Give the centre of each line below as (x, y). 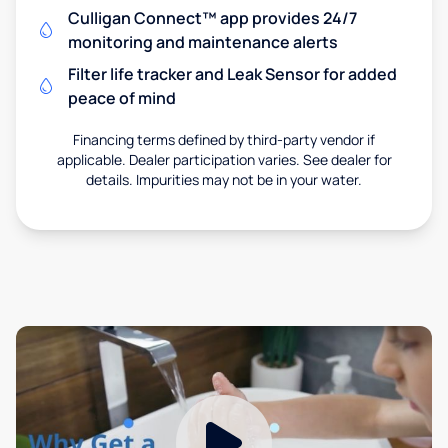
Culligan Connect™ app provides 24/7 (212, 17)
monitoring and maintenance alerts (203, 41)
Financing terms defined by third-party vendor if (224, 139)
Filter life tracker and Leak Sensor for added (232, 73)
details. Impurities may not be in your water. (224, 179)
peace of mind (122, 97)
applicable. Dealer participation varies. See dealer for (224, 159)
